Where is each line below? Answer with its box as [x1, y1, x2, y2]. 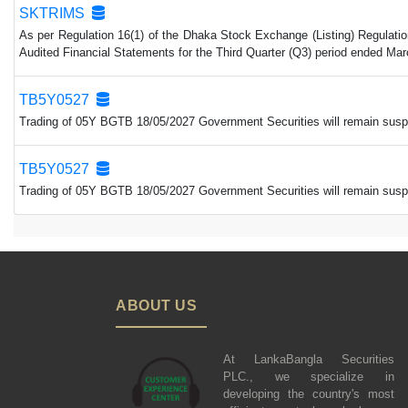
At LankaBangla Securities [223, 352, 394, 367]
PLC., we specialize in [223, 370, 394, 384]
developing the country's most [223, 387, 394, 402]
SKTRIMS [19, 5, 92, 22]
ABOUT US [116, 298, 197, 314]
